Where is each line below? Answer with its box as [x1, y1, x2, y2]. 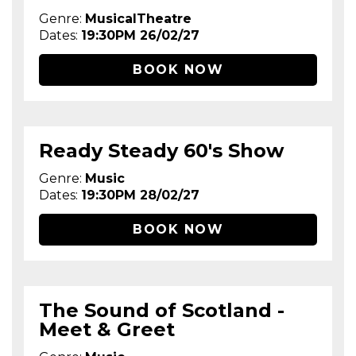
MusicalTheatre [85, 10, 192, 26]
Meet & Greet [39, 318, 176, 342]
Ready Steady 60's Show [39, 138, 284, 162]
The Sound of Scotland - [39, 299, 285, 323]
